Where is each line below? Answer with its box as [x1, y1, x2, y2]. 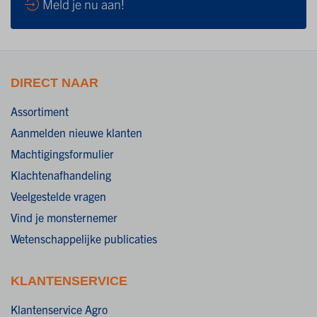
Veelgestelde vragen [11, 188, 106, 203]
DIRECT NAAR [11, 75, 98, 90]
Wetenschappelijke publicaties [11, 231, 157, 246]
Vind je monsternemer [11, 209, 117, 224]
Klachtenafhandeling [11, 167, 111, 182]
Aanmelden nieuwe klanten [11, 125, 142, 139]
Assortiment [11, 103, 69, 118]
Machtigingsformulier [11, 146, 114, 161]
